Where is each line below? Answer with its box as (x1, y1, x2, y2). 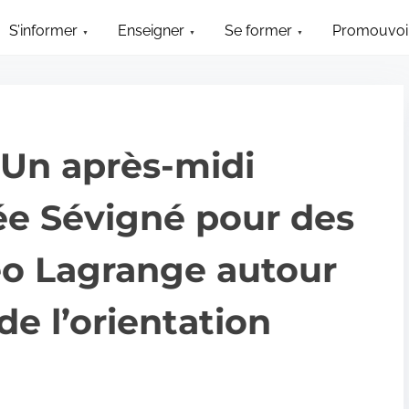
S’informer (9, 22, 79, 39)
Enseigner (118, 22, 185, 39)
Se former (225, 22, 293, 39)
